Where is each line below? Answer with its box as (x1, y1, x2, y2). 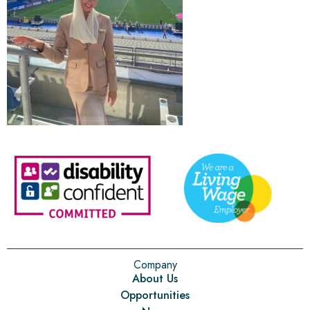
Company (133, 257, 177, 273)
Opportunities (120, 287, 190, 304)
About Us (132, 271, 178, 287)
